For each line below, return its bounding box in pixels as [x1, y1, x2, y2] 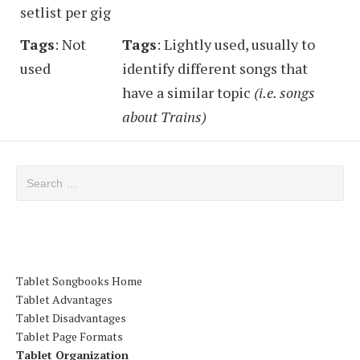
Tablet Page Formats [16, 329, 123, 345]
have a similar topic [122, 82, 254, 102]
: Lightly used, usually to [157, 34, 315, 54]
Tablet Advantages [16, 292, 112, 308]
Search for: [15, 166, 76, 182]
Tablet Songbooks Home [16, 273, 142, 289]
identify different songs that [122, 58, 308, 78]
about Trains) [122, 106, 207, 126]
